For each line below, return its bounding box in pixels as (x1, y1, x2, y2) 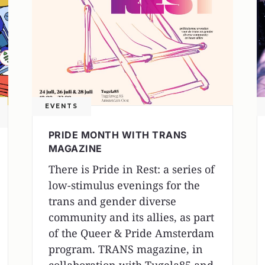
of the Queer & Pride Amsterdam (48, 226, 214, 241)
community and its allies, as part (48, 210, 214, 225)
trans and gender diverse (48, 194, 176, 209)
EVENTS (44, 102, 78, 111)
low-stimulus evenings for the (48, 178, 200, 193)
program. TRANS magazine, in (48, 242, 203, 257)
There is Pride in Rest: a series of (48, 162, 215, 177)
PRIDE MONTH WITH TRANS (48, 129, 187, 141)
